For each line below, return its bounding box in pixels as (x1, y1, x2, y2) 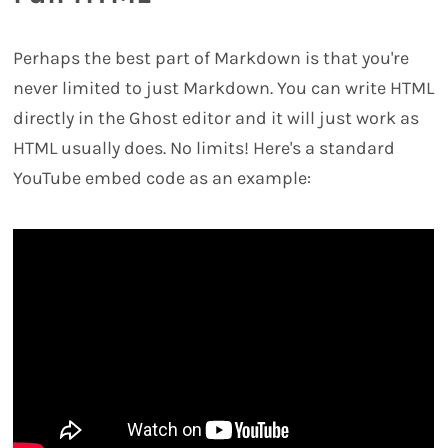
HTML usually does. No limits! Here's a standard (13, 136, 396, 159)
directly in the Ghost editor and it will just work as (13, 106, 420, 129)
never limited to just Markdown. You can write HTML (13, 76, 435, 99)
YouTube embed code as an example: (13, 166, 312, 189)
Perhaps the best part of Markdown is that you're (13, 46, 410, 69)
